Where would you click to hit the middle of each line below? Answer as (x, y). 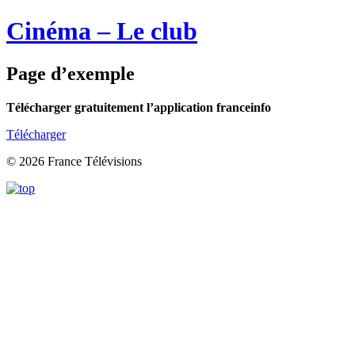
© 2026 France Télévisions (74, 161)
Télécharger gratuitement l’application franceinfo (139, 107)
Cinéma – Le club (102, 31)
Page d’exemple (71, 73)
